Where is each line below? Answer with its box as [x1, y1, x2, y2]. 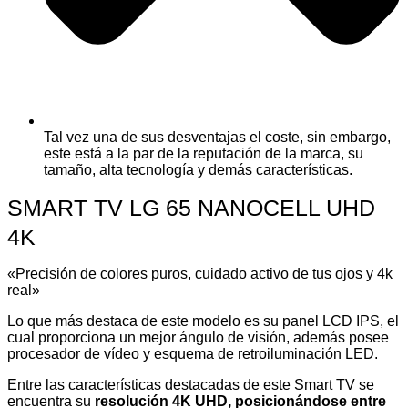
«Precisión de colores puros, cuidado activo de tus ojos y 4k [7, 265, 393, 281]
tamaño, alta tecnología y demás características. [44, 161, 352, 178]
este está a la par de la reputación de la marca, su [44, 145, 363, 161]
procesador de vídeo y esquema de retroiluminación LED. [7, 345, 378, 362]
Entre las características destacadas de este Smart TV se [7, 376, 374, 393]
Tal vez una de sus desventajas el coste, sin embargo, [44, 128, 391, 145]
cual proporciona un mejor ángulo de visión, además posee [7, 329, 389, 345]
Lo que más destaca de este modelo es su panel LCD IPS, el [7, 312, 399, 329]
